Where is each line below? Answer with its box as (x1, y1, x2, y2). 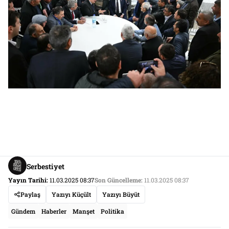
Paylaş (20, 190, 40, 199)
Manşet (73, 207, 95, 216)
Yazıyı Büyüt (102, 190, 140, 199)
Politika (101, 207, 124, 216)
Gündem (11, 207, 35, 216)
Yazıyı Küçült (52, 190, 91, 199)
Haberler (41, 207, 66, 216)
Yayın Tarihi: (8, 176, 48, 185)
